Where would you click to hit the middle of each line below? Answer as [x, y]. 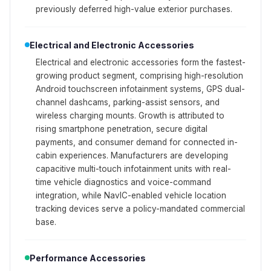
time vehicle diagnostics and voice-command [123, 182]
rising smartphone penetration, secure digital [122, 129]
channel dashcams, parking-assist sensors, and [128, 102]
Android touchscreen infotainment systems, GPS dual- [140, 89]
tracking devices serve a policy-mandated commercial [140, 208]
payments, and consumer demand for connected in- [137, 142]
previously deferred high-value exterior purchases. [134, 9]
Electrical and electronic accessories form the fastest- [141, 62]
